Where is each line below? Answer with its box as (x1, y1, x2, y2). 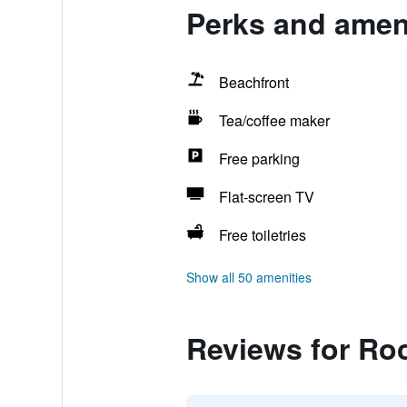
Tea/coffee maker (218, 110, 330, 131)
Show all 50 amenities (185, 268, 312, 286)
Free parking (218, 148, 300, 169)
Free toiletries (218, 224, 306, 245)
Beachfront (218, 72, 289, 93)
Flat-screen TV (218, 186, 314, 207)
